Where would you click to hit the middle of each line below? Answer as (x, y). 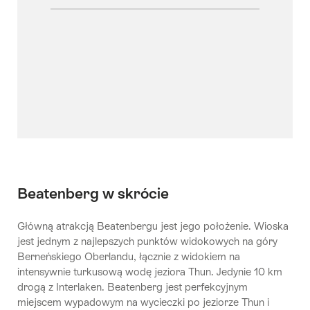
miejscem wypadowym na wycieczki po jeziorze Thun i (143, 302)
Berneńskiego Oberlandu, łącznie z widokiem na (129, 257)
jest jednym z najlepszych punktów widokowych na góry (147, 241)
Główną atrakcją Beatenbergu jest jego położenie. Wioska (153, 226)
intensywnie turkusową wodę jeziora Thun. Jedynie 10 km (150, 272)
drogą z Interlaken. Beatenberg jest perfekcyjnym (133, 287)
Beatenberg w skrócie (93, 194)
